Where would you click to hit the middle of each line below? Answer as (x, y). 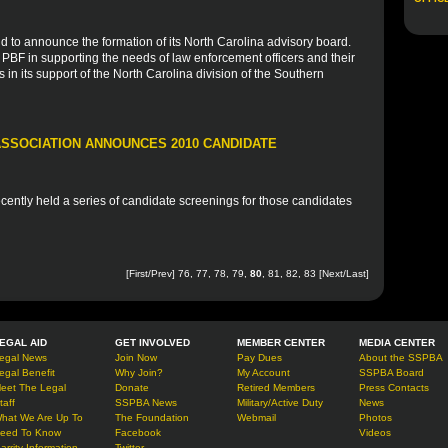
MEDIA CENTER (397, 342)
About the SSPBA (401, 357)
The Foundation (152, 417)
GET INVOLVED (152, 342)
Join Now (136, 357)
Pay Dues (259, 357)
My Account (263, 372)
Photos (375, 417)
